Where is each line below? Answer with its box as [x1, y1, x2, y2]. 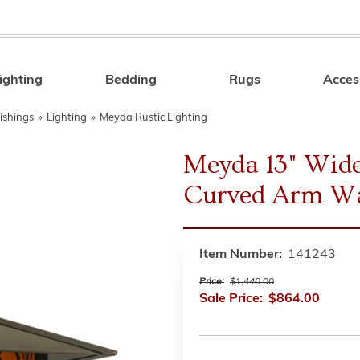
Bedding [105, 74, 157, 87]
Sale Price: [199, 292, 263, 305]
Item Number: [199, 248, 282, 261]
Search [247, 76, 290, 89]
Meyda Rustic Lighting [100, 112, 207, 123]
